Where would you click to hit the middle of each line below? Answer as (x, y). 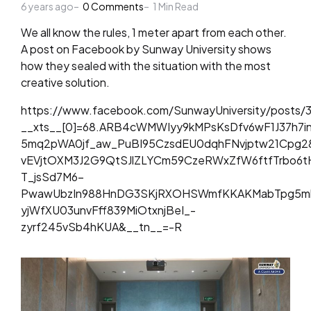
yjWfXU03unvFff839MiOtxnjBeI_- (108, 210)
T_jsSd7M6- (52, 177)
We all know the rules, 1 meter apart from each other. (154, 32)
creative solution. (65, 82)
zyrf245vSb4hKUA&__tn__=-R (101, 227)
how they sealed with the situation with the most (146, 66)
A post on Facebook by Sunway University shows (146, 49)
